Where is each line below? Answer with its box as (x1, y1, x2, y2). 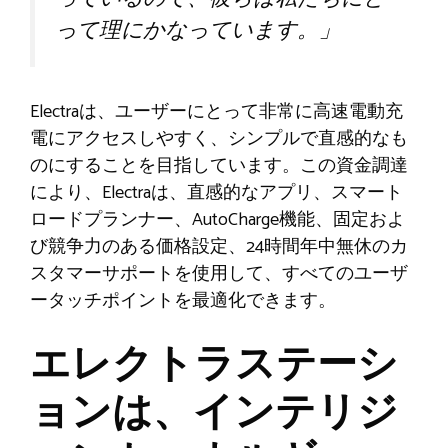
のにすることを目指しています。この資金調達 (30, 150, 408, 181)
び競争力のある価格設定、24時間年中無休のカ (30, 231, 408, 262)
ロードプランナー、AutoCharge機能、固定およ (30, 204, 405, 235)
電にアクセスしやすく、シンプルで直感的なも (30, 123, 408, 154)
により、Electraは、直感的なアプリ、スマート (30, 177, 403, 208)
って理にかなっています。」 (55, 12, 341, 49)
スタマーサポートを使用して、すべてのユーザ (30, 258, 408, 289)
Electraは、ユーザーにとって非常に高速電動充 (30, 96, 403, 127)
